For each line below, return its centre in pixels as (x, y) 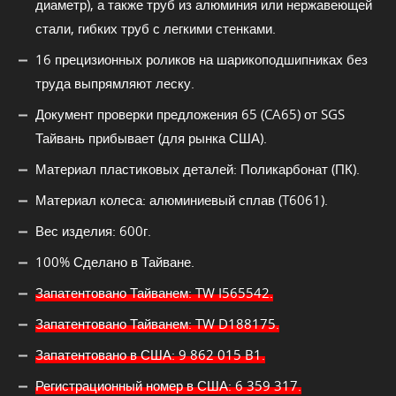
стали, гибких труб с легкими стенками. (156, 28)
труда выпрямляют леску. (115, 83)
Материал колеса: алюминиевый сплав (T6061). (182, 199)
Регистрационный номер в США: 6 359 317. (168, 385)
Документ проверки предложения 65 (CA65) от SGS (190, 114)
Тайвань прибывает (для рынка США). (151, 137)
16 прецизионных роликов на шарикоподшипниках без (202, 59)
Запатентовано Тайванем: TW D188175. (157, 323)
